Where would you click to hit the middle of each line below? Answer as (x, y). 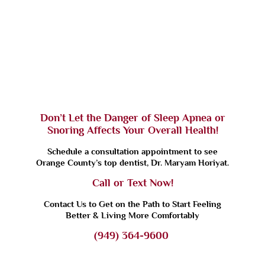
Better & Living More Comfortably (132, 215)
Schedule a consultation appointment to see (132, 151)
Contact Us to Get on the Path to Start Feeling (132, 204)
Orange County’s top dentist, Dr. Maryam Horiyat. (132, 163)
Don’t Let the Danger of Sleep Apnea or (132, 118)
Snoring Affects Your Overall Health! (132, 130)
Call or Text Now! (132, 183)
